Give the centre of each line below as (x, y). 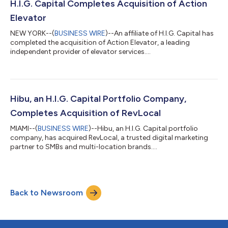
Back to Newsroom (47, 192)
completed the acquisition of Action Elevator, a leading (100, 42)
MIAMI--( (24, 128)
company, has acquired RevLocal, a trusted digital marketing (109, 137)
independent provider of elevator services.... (80, 51)
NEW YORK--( (32, 33)
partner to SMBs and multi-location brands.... (84, 147)
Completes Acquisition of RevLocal (85, 113)
